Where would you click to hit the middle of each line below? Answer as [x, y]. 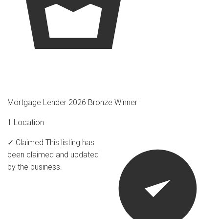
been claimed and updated [53, 154]
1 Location [26, 122]
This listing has [70, 142]
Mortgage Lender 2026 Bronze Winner [72, 102]
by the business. [35, 167]
